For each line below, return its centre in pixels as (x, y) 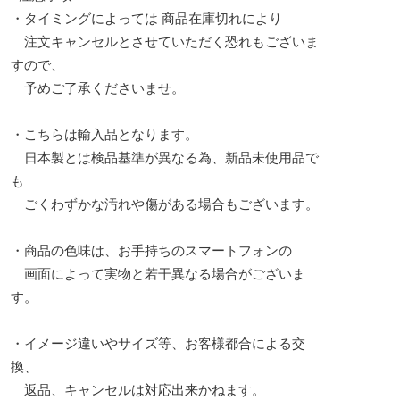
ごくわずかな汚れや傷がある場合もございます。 (165, 204)
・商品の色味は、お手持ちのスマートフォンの (151, 250)
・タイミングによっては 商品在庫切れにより (146, 18)
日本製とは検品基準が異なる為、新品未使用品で (165, 157)
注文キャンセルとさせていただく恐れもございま (165, 41)
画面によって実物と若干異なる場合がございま (158, 273)
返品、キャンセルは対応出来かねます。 (138, 389)
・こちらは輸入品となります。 (104, 134)
